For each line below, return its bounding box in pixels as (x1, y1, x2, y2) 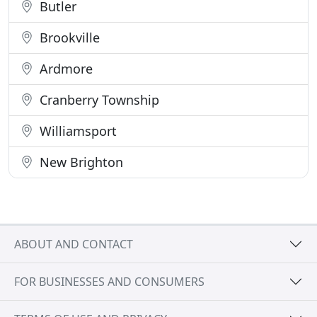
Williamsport (36, 122, 117, 139)
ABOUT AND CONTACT (14, 236, 133, 252)
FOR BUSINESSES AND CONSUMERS (14, 273, 204, 289)
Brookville (36, 29, 100, 46)
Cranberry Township (36, 91, 159, 108)
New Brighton (36, 154, 123, 171)
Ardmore (36, 60, 93, 77)
